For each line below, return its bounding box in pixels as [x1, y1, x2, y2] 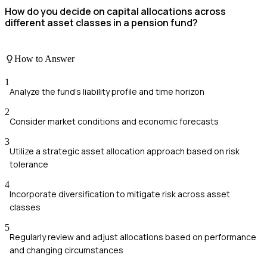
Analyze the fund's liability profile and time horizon [10, 86, 204, 98]
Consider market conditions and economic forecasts [10, 116, 219, 128]
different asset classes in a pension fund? [5, 15, 198, 29]
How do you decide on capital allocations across [5, 4, 226, 18]
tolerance [10, 159, 48, 170]
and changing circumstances [10, 244, 123, 256]
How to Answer [14, 54, 74, 64]
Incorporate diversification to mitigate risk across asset [10, 188, 230, 200]
